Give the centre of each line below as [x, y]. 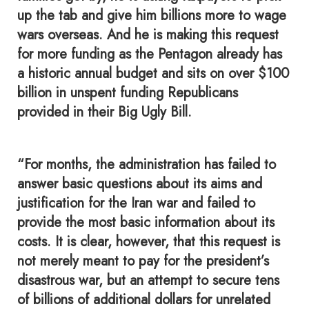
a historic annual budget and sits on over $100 [153, 73]
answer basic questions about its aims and [140, 184]
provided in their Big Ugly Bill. [104, 112]
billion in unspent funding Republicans [128, 93]
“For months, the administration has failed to [147, 165]
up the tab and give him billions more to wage [152, 16]
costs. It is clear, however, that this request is [149, 242]
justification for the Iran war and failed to [136, 203]
